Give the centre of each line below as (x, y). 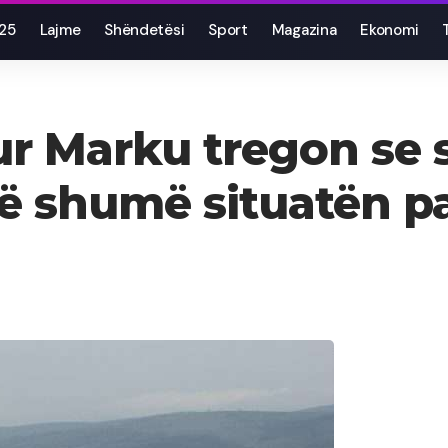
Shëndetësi (144, 30)
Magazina (304, 30)
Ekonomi (389, 30)
